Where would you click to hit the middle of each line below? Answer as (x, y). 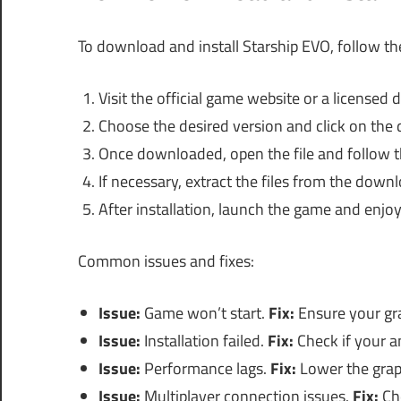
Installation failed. (204, 341)
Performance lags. (205, 369)
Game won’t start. (204, 313)
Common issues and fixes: (166, 261)
